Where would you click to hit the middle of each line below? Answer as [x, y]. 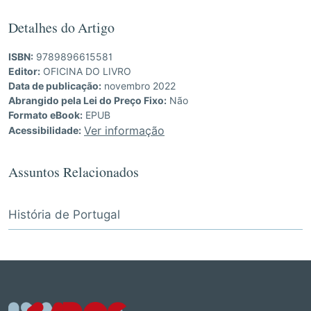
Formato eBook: [45, 115]
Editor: [24, 71]
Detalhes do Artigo [61, 31]
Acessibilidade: [45, 130]
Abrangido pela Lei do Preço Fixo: [87, 100]
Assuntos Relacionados [74, 175]
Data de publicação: [55, 86]
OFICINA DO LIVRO [87, 71]
